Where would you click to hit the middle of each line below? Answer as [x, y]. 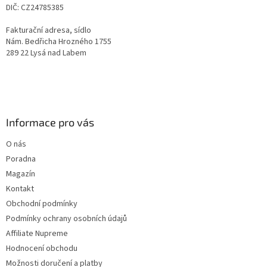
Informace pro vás [50, 122]
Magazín [21, 174]
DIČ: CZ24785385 [35, 8]
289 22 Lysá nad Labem [46, 53]
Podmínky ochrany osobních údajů [66, 219]
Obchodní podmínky [42, 204]
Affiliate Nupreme [37, 234]
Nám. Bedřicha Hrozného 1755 [59, 42]
